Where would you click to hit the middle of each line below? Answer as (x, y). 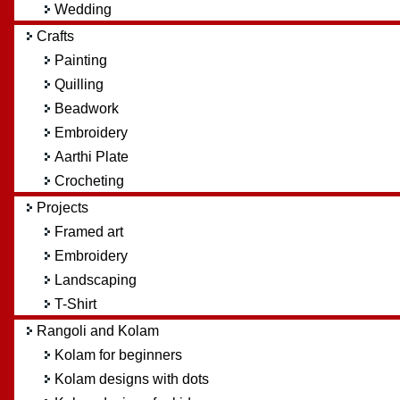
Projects (62, 207)
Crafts (55, 36)
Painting (80, 60)
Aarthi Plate (91, 156)
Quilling (79, 84)
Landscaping (95, 279)
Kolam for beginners (118, 354)
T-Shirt (75, 304)
